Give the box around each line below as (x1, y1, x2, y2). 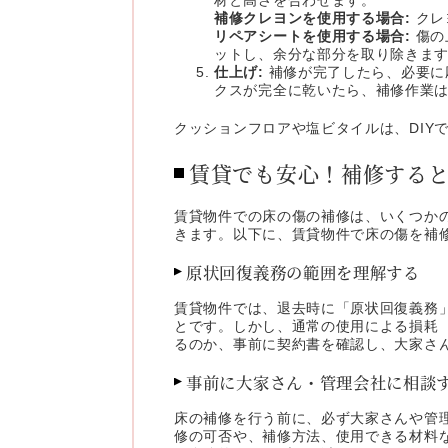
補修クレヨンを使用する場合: (214, 9, 411, 26)
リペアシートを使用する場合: (214, 27, 411, 44)
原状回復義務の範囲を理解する (186, 259, 420, 284)
